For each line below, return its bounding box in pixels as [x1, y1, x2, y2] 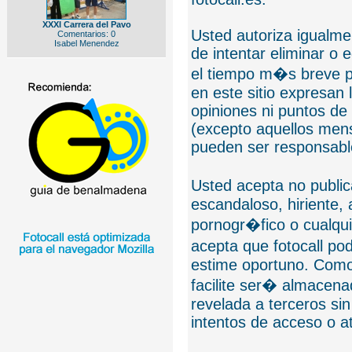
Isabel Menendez [53, 38, 119, 48]
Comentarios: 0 [57, 29, 115, 38]
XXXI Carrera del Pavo [42, 20, 131, 29]
